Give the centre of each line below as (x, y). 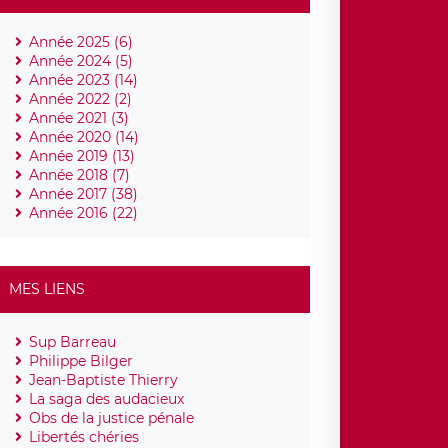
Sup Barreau (73, 341)
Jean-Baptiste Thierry (104, 379)
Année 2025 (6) (81, 41)
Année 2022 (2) (81, 98)
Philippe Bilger (81, 360)
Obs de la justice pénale (112, 417)
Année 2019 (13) (82, 155)
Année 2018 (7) (80, 174)
